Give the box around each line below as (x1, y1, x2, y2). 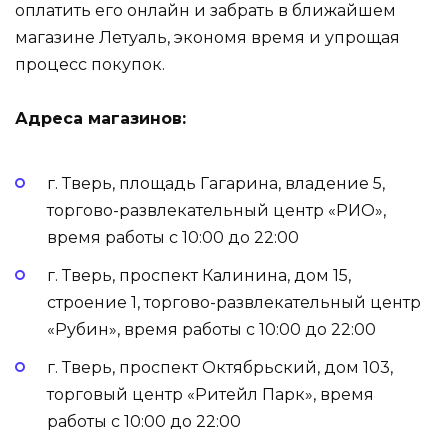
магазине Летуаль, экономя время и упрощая (15, 27, 400, 47)
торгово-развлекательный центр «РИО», (47, 201, 386, 221)
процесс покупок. (15, 54, 165, 74)
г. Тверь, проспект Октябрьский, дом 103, (47, 358, 393, 378)
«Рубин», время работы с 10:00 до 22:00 (47, 320, 376, 340)
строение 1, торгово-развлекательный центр (47, 293, 421, 313)
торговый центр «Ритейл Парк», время (47, 385, 374, 405)
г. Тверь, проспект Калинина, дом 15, (47, 266, 351, 286)
